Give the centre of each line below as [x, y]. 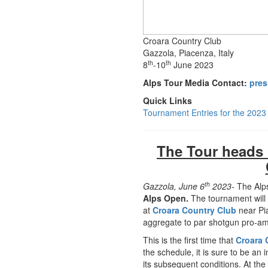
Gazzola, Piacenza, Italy [188, 53]
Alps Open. [167, 198]
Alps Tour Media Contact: [195, 83]
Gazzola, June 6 [174, 186]
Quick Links [167, 100]
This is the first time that [189, 240]
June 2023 [192, 65]
